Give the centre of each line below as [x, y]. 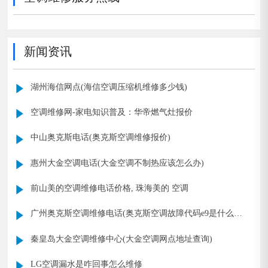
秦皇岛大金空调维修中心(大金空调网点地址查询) [122, 238]
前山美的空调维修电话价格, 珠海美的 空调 [110, 188]
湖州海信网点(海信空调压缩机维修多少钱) [109, 86]
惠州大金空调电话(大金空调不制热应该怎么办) [118, 162]
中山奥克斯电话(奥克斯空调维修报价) [101, 137]
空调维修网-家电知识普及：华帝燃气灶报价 [112, 112]
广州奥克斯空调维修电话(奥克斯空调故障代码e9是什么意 [137, 213]
